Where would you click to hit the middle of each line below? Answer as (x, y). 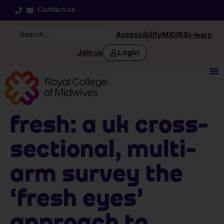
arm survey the (96, 175)
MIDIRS (175, 35)
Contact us (56, 10)
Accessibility (139, 35)
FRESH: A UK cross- (109, 126)
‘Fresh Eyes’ (77, 200)
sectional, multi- (103, 151)
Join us (90, 53)
